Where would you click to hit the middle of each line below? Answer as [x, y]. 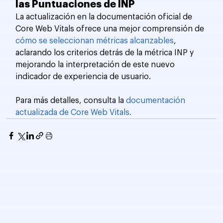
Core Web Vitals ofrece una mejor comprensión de [111, 29]
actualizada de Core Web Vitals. [74, 113]
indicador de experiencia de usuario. [83, 77]
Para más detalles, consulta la [71, 101]
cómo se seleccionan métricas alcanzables [95, 41]
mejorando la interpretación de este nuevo [96, 65]
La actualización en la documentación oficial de [105, 17]
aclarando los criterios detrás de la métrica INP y [106, 53]
